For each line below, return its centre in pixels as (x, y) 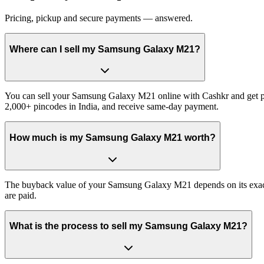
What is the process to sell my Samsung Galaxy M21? (128, 226)
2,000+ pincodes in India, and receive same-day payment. (112, 107)
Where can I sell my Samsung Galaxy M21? (105, 49)
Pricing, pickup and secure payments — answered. (99, 18)
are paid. (21, 195)
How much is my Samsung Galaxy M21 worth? (113, 138)
